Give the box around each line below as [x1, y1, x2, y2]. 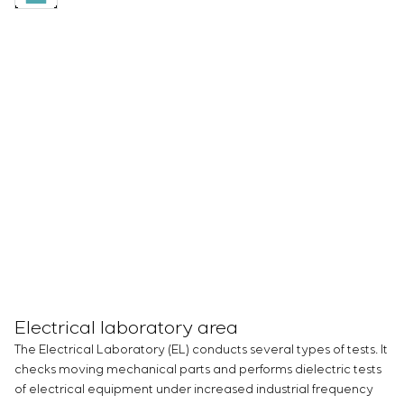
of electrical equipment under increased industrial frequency [14, 381, 373, 397]
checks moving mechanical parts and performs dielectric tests [14, 362, 381, 377]
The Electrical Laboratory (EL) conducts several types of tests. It [14, 342, 388, 357]
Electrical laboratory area [14, 317, 238, 339]
